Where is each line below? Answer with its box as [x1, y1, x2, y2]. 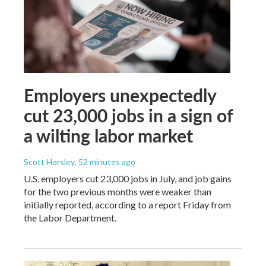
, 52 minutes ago [75, 156, 135, 167]
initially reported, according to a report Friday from [24, 198, 231, 210]
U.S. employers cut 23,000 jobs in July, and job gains [24, 172, 232, 184]
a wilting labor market [24, 122, 193, 148]
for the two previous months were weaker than [24, 185, 211, 197]
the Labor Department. [24, 211, 116, 223]
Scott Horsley [24, 156, 75, 167]
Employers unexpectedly [24, 82, 216, 107]
